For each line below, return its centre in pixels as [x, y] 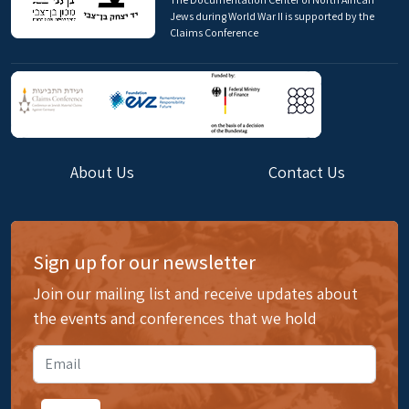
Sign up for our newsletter [144, 262]
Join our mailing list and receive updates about [195, 294]
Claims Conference [214, 32]
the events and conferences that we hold [175, 318]
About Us [102, 172]
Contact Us [307, 172]
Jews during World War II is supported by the [272, 16]
